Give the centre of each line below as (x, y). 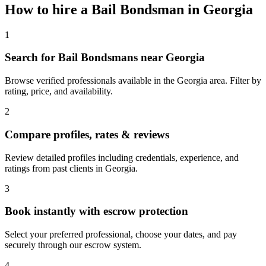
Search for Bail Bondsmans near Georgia (105, 58)
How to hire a (48, 9)
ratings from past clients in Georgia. (71, 168)
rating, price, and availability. (59, 91)
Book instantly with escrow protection (96, 211)
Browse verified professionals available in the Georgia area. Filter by (133, 81)
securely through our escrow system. (73, 245)
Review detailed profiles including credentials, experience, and (122, 157)
